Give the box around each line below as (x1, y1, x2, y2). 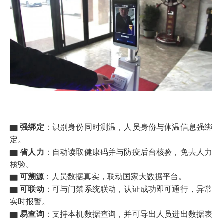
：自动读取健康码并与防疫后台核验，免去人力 (44, 146, 213, 157)
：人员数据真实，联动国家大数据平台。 (44, 170, 186, 182)
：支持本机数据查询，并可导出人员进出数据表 (44, 208, 213, 219)
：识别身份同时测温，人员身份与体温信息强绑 (44, 121, 213, 132)
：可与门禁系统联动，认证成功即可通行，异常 (44, 183, 213, 194)
